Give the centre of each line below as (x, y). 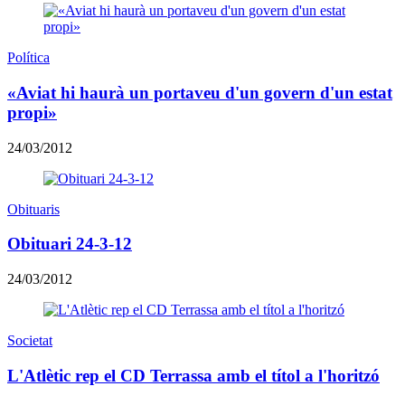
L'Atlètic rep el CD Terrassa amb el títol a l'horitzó (193, 375)
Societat (30, 341)
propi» (32, 112)
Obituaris (33, 209)
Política (28, 58)
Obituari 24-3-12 (70, 244)
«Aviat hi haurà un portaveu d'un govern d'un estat (200, 92)
